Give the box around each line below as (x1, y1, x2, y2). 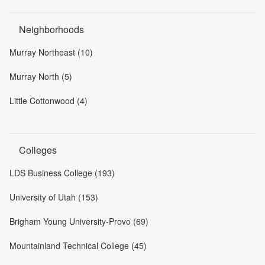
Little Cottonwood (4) (9, 94, 88, 106)
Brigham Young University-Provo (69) (9, 215, 148, 227)
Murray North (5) (9, 70, 72, 82)
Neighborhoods (19, 22, 84, 36)
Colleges (19, 143, 57, 157)
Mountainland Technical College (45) (9, 239, 147, 251)
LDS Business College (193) (9, 166, 115, 179)
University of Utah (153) (9, 190, 98, 203)
